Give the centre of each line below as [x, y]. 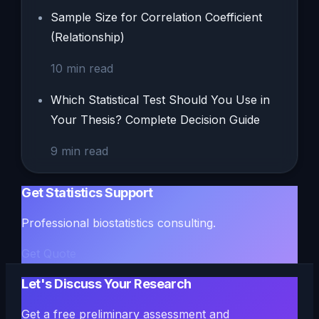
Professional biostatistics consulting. [119, 223]
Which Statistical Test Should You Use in [161, 100]
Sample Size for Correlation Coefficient [157, 17]
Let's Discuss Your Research [106, 284]
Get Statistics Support [87, 193]
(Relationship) [88, 37]
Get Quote [49, 254]
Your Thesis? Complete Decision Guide [156, 120]
